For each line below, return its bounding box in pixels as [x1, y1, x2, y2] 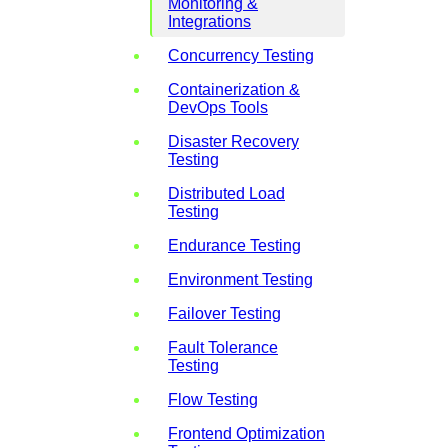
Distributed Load [168, 184, 285, 202]
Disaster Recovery [168, 132, 299, 150]
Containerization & [168, 80, 300, 98]
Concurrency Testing [168, 46, 314, 64]
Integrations [168, 12, 251, 30]
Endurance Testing [168, 236, 301, 254]
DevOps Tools [168, 98, 268, 116]
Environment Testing [168, 270, 313, 288]
